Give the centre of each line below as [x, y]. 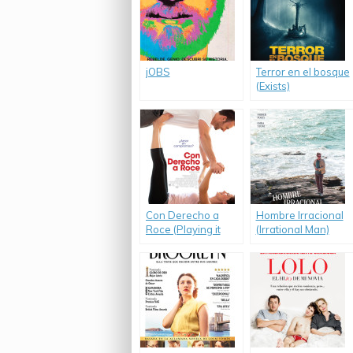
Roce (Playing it [183, 229]
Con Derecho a [182, 215]
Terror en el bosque [303, 72]
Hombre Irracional [299, 215]
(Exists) [273, 86]
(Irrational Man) [292, 229]
